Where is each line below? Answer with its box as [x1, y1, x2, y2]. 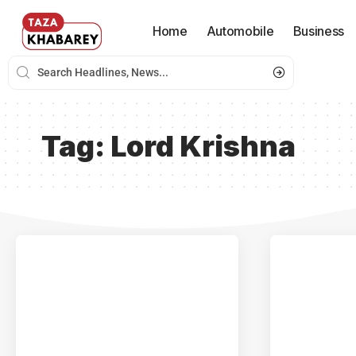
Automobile [206, 23, 274, 39]
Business [292, 23, 344, 39]
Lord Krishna [110, 128, 296, 164]
